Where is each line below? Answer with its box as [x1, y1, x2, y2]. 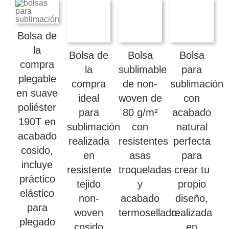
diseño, [175, 192, 209, 204]
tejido [77, 178, 101, 190]
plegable [18, 73, 56, 85]
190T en [18, 116, 56, 128]
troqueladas [118, 164, 172, 175]
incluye [21, 159, 53, 171]
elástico [20, 188, 55, 199]
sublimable [118, 63, 167, 75]
